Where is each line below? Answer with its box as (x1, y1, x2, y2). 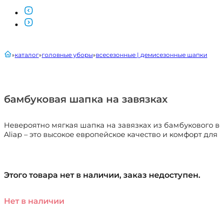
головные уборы (42, 51, 93, 59)
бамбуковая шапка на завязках (4, 93, 167, 106)
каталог (15, 51, 39, 59)
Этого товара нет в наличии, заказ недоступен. (4, 170, 200, 180)
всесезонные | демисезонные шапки (96, 51, 207, 59)
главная (3, 50, 28, 57)
